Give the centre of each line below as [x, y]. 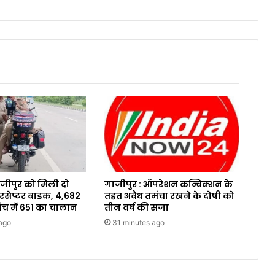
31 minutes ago [138, 222]
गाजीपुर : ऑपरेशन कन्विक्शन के [168, 184]
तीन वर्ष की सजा [136, 207]
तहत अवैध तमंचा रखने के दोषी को [169, 196]
